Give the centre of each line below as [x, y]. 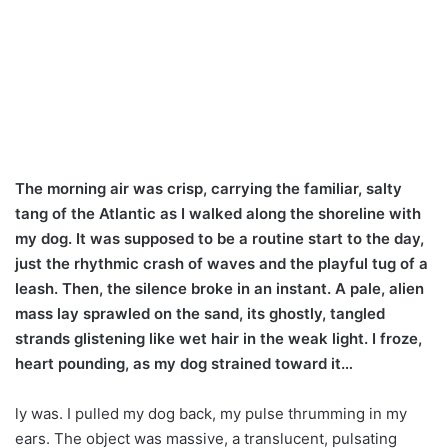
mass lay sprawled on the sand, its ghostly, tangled [200, 314]
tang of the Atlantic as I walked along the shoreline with [218, 214]
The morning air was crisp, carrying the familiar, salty [208, 189]
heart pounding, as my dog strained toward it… [184, 364]
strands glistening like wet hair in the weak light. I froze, [218, 339]
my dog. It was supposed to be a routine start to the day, [219, 239]
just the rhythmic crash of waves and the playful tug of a [221, 264]
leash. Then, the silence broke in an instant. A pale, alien [219, 289]
